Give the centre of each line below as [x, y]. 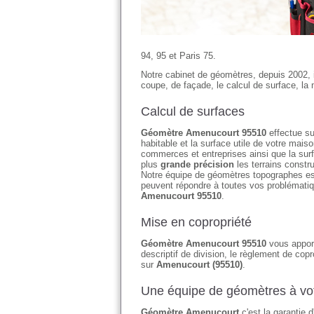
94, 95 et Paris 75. [178, 56]
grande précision [197, 164]
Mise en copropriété [196, 222]
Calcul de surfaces [193, 111]
